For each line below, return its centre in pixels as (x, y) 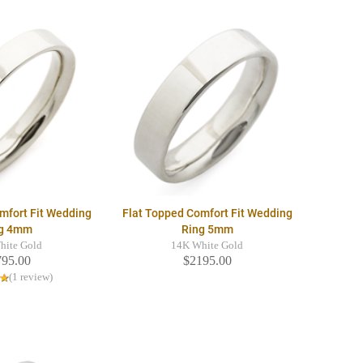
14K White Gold (207, 246)
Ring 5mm (207, 230)
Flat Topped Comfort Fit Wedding (207, 214)
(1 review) (30, 278)
